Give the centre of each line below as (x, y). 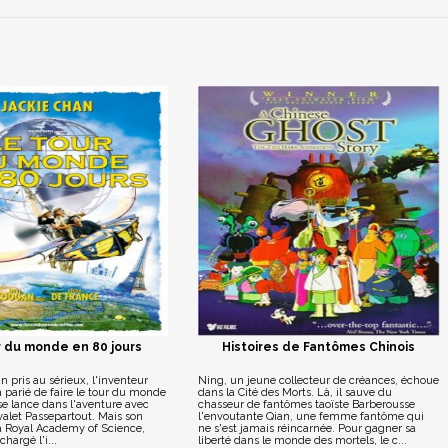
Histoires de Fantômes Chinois (319, 347)
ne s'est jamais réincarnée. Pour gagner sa (306, 428)
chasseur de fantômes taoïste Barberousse (306, 404)
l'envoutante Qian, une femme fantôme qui (310, 416)
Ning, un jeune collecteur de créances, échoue (318, 380)
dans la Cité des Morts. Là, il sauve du (294, 392)
